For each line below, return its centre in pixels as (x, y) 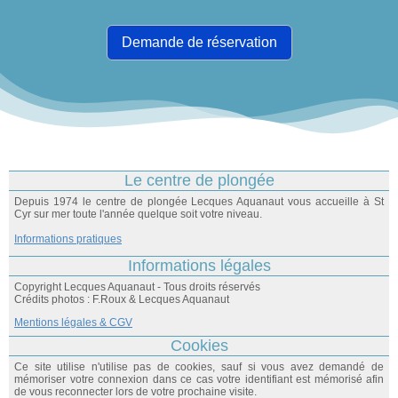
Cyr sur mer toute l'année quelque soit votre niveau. (138, 214)
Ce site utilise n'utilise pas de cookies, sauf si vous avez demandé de (199, 366)
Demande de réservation (199, 42)
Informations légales (199, 265)
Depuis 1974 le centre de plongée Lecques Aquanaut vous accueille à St (199, 201)
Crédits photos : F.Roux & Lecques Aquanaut (122, 299)
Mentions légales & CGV (73, 322)
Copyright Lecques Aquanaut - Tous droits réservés (137, 287)
